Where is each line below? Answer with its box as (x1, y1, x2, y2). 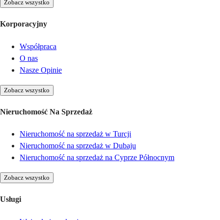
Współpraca (20, 42, 56, 51)
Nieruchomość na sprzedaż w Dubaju (20, 141, 136, 150)
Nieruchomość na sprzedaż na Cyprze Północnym (20, 153, 174, 162)
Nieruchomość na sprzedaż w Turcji (20, 130, 131, 138)
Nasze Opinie (20, 65, 62, 74)
